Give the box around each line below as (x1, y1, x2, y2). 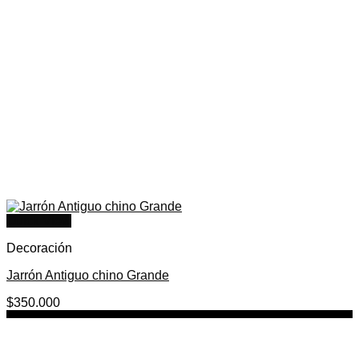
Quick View (6, 214, 71, 228)
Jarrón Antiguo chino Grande (6, 268, 169, 282)
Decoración (6, 241, 72, 255)
